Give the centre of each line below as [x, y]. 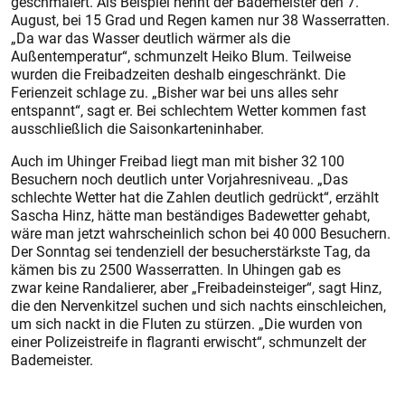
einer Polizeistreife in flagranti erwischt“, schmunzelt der [188, 341]
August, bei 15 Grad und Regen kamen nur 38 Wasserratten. [200, 19]
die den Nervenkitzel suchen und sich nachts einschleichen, [198, 305]
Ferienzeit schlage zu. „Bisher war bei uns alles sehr [174, 92]
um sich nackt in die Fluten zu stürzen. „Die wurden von [187, 323]
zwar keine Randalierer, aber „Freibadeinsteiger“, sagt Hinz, [196, 287]
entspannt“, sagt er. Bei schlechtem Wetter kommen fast [188, 110]
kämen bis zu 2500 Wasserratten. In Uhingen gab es [176, 269]
